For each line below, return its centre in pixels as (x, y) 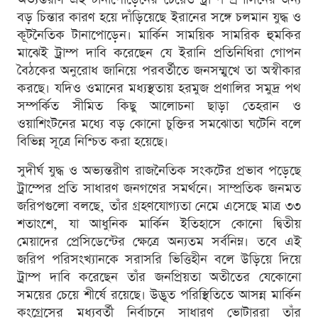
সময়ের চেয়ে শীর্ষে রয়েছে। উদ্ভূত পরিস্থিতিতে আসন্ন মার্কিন (159, 295)
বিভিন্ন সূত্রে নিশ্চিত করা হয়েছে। (93, 142)
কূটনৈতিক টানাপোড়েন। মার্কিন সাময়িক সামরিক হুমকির (159, 35)
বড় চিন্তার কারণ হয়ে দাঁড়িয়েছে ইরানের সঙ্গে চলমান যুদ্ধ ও (159, 18)
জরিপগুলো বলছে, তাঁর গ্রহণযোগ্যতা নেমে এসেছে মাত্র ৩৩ (159, 207)
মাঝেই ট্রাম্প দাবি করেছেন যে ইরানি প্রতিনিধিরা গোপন (159, 53)
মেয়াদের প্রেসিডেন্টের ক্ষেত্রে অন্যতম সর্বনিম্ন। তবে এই (159, 242)
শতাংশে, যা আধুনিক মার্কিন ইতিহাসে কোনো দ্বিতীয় (159, 224)
